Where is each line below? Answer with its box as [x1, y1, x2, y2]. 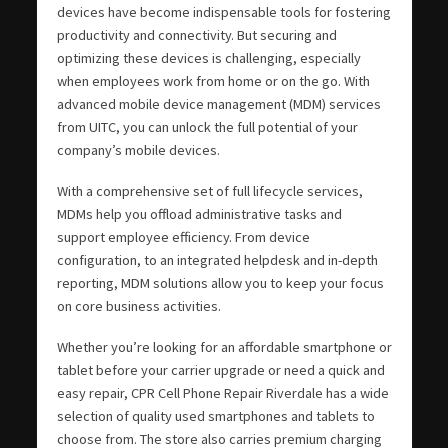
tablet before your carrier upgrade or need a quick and [56, 360, 385, 379]
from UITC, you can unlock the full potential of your [56, 117, 358, 136]
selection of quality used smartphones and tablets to [56, 406, 375, 425]
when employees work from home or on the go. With [56, 71, 370, 90]
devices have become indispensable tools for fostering [56, 2, 391, 21]
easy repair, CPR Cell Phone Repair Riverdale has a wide [56, 383, 389, 402]
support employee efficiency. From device [56, 227, 310, 246]
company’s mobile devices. [56, 140, 220, 159]
